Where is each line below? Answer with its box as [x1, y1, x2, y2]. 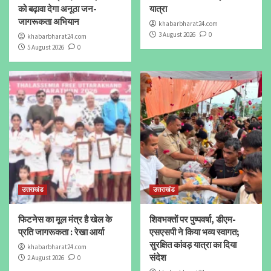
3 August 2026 [158, 30, 195, 39]
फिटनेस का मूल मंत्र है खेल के [18, 213, 112, 225]
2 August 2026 [27, 253, 64, 262]
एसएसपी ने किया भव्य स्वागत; [149, 226, 240, 238]
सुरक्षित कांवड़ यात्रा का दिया [149, 238, 237, 250]
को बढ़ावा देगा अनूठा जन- [18, 2, 97, 15]
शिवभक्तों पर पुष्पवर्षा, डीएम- [149, 213, 236, 225]
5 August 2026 [27, 42, 64, 51]
